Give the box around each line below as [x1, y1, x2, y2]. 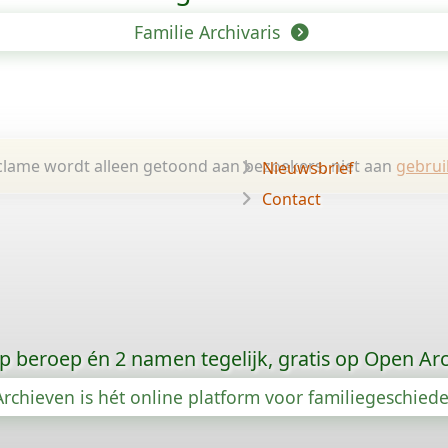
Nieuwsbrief [262, 157, 354, 179]
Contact [262, 188, 321, 210]
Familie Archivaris [134, 20, 286, 44]
